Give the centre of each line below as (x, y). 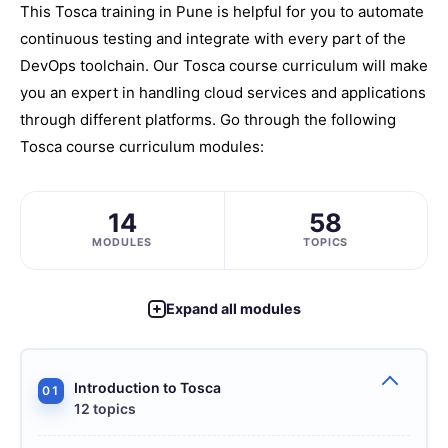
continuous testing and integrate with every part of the (213, 38)
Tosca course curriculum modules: (144, 146)
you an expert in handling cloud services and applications (223, 92)
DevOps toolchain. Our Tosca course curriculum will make (224, 65)
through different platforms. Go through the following (208, 119)
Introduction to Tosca (147, 387)
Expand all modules (233, 308)
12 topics (105, 408)
